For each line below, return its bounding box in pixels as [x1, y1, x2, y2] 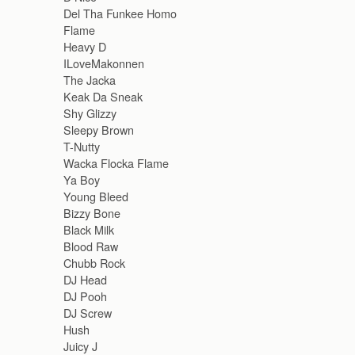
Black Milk [63, 221, 114, 239]
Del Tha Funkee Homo [63, 5, 177, 22]
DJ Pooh [63, 288, 107, 305]
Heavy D [63, 38, 106, 55]
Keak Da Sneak [63, 88, 143, 105]
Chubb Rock [63, 254, 125, 272]
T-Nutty [63, 138, 100, 155]
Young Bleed [63, 188, 128, 205]
